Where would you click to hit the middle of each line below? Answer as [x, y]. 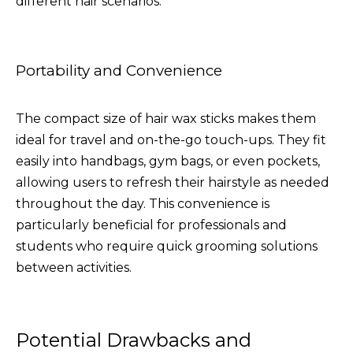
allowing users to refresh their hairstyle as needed [173, 182]
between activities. [74, 267]
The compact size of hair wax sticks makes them [166, 118]
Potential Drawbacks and [134, 340]
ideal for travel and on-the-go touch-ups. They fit [171, 139]
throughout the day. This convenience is [143, 203]
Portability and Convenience [119, 70]
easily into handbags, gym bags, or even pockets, [168, 161]
